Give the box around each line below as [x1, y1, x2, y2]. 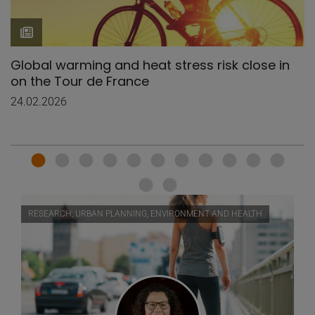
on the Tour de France [11, 72, 149, 91]
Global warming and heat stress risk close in [11, 56, 290, 75]
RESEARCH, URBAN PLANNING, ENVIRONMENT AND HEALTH [28, 209, 262, 219]
